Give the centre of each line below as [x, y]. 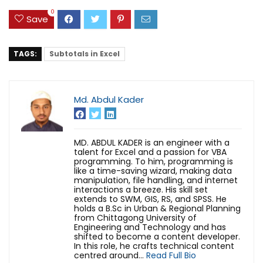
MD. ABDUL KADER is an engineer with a [152, 143]
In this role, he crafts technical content [154, 246]
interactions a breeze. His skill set [141, 190]
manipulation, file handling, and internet [156, 181]
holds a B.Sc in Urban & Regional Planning [157, 209]
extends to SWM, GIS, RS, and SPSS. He [150, 199]
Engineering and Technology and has [150, 227]
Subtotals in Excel [85, 54]
